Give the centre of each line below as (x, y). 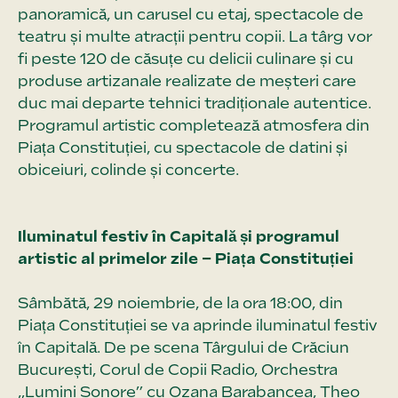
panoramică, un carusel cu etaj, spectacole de (191, 14)
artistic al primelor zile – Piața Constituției (186, 258)
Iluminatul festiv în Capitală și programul (179, 236)
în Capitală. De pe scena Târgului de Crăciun (183, 347)
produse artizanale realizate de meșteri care (187, 80)
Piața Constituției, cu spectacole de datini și (183, 147)
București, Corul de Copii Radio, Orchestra (178, 369)
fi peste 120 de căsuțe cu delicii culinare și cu (186, 58)
